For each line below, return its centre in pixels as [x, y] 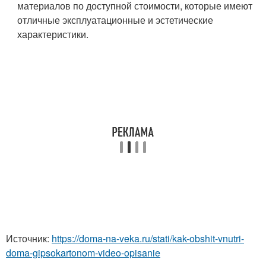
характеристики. [53, 34]
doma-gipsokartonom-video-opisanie [83, 253]
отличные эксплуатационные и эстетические [115, 20]
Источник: [29, 238]
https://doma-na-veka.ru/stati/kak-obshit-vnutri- [148, 238]
